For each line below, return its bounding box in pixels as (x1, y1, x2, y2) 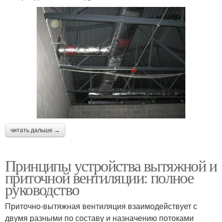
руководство (5, 178, 79, 200)
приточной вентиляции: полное (5, 166, 194, 188)
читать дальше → (10, 126, 60, 134)
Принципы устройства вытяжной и (5, 154, 217, 176)
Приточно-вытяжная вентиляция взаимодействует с (5, 200, 197, 212)
